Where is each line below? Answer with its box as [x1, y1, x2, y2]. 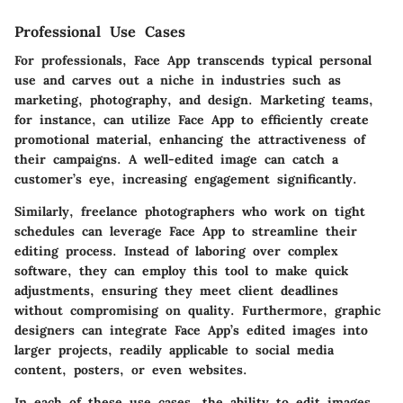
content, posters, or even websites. [14, 361, 247, 378]
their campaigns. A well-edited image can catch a [14, 150, 338, 167]
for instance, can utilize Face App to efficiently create [14, 111, 369, 128]
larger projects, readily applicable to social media [14, 341, 334, 358]
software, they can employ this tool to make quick [14, 262, 348, 279]
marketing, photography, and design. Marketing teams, [14, 91, 373, 108]
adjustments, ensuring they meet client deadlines [14, 282, 338, 299]
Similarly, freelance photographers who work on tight [14, 202, 365, 219]
